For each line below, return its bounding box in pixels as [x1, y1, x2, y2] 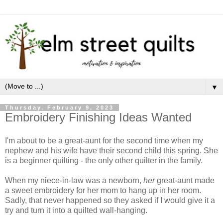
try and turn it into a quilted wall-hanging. [5, 206, 147, 215]
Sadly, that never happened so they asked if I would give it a [5, 196, 215, 205]
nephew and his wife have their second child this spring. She [5, 146, 218, 155]
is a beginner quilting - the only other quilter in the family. [5, 156, 205, 165]
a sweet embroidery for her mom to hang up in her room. [5, 186, 201, 195]
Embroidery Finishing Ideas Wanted [5, 110, 192, 124]
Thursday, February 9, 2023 [5, 104, 114, 111]
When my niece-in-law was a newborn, [5, 176, 143, 185]
